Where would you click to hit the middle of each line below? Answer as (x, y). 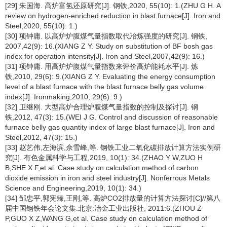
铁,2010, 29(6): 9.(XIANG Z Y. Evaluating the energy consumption (110, 77)
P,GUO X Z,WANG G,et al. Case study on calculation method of (106, 218)
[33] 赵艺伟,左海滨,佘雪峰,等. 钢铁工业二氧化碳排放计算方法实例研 (113, 147)
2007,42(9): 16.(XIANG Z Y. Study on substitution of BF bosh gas (109, 46)
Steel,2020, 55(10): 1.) (41, 26)
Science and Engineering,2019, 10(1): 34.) (73, 188)
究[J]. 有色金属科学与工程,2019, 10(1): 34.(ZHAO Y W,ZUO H (104, 158)
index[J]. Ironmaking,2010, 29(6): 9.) (64, 97)
